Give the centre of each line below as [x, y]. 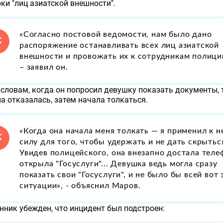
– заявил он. [44, 67]
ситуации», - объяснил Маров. [80, 185]
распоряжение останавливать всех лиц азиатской [119, 45]
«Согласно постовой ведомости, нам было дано [116, 34]
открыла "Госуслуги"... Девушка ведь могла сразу [118, 164]
